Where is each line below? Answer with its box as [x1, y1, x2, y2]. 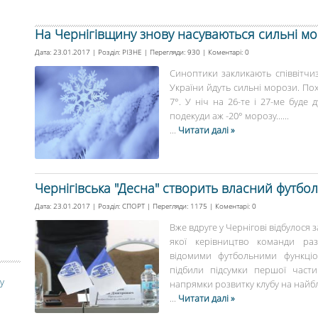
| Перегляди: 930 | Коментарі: [142, 47, 245, 57]
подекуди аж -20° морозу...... [170, 109, 289, 122]
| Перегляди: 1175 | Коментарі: [145, 201, 252, 211]
